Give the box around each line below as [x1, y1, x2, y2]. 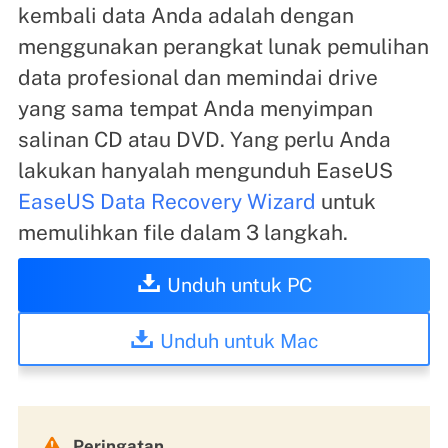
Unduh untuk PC [166, 272, 312, 296]
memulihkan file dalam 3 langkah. [17, 220, 348, 246]
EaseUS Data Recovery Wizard [17, 189, 316, 215]
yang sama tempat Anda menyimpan [17, 96, 373, 122]
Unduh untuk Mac [159, 328, 319, 352]
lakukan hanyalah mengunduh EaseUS [17, 158, 393, 184]
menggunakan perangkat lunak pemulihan [17, 34, 429, 60]
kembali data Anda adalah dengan [17, 3, 354, 29]
